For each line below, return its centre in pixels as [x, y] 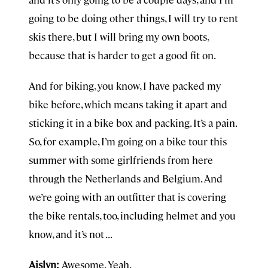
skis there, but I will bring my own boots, [118, 36]
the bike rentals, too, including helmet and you [132, 215]
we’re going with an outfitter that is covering [127, 197]
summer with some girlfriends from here [121, 160]
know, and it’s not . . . [71, 234]
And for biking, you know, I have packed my [125, 86]
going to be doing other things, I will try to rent [133, 18]
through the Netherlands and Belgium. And [126, 178]
